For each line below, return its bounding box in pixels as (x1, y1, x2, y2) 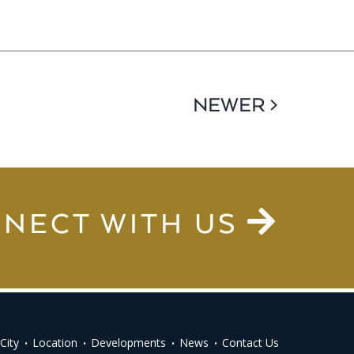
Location (32, 334, 77, 350)
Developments (90, 334, 166, 350)
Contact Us (221, 334, 279, 350)
